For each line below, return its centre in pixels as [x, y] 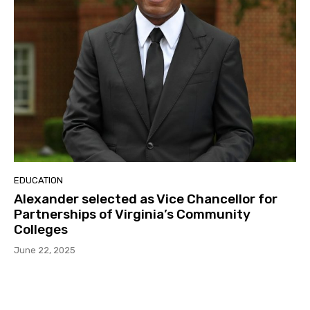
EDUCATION [38, 180]
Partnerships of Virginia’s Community [132, 214]
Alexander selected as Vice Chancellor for [146, 199]
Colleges [41, 229]
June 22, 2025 [45, 250]
